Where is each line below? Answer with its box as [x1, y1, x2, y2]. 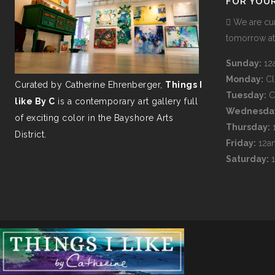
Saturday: [226, 154, 269, 164]
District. [15, 130, 47, 139]
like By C [15, 96, 55, 106]
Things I [165, 80, 202, 90]
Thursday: [226, 122, 270, 132]
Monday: [226, 74, 263, 84]
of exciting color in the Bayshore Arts [15, 113, 173, 123]
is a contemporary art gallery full [55, 96, 198, 106]
